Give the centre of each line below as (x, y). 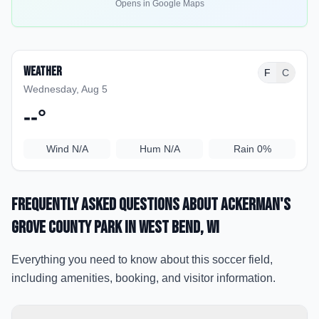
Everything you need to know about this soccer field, (142, 260)
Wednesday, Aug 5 (66, 89)
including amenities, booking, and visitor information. (143, 278)
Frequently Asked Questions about (116, 205)
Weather (43, 72)
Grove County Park (67, 228)
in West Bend (161, 228)
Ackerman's (256, 205)
